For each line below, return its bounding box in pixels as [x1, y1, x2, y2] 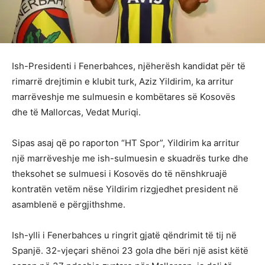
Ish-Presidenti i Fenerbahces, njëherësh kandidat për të [12, 60, 245, 72]
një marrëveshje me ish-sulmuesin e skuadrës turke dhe [12, 152, 248, 164]
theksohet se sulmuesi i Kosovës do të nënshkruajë [12, 167, 227, 179]
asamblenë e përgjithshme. [12, 198, 125, 210]
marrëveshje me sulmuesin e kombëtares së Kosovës [12, 91, 235, 102]
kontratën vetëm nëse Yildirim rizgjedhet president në [12, 183, 238, 195]
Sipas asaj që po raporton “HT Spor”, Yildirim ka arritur [12, 137, 240, 148]
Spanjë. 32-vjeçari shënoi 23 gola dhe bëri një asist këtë [12, 244, 248, 256]
